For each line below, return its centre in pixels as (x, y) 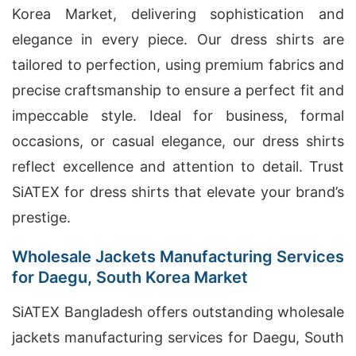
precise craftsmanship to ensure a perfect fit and (178, 90)
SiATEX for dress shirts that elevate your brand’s (178, 192)
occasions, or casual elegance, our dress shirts (178, 141)
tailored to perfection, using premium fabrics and (178, 65)
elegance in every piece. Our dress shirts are (178, 39)
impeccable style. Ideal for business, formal (178, 116)
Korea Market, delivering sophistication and (178, 14)
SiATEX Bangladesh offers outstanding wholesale (178, 312)
